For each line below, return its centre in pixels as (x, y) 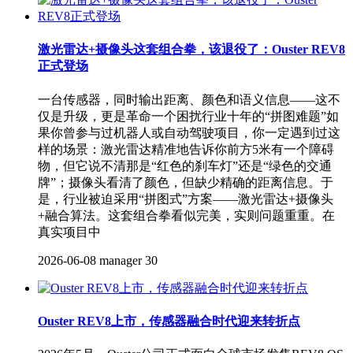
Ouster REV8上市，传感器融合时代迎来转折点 (169, 321)
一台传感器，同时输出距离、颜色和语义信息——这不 (189, 99)
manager (121, 260)
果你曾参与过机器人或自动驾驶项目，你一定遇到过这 (189, 132)
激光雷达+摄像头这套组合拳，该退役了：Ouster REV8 (191, 50)
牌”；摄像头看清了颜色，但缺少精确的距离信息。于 (186, 182)
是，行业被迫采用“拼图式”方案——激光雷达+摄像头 (186, 199)
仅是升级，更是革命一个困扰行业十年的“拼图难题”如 (188, 116)
